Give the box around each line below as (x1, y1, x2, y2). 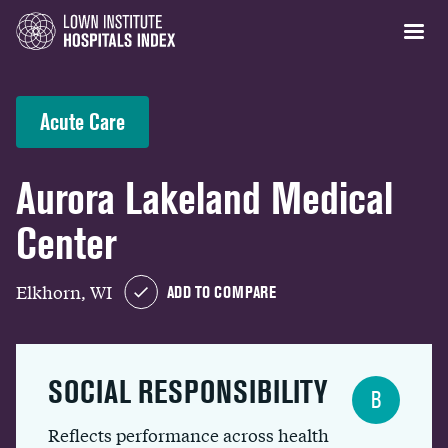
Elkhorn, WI (16, 278, 112, 304)
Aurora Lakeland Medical (16, 173, 393, 224)
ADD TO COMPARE (167, 282, 276, 302)
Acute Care (40, 108, 125, 135)
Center (16, 218, 117, 269)
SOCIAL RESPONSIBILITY (48, 373, 327, 410)
